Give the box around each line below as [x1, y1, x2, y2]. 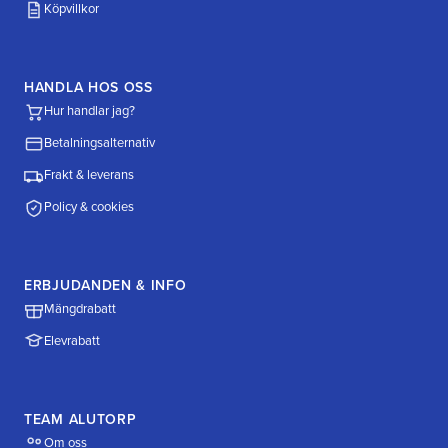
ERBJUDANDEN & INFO [24, 276, 187, 294]
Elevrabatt [44, 333, 100, 350]
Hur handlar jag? [44, 103, 135, 120]
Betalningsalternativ [44, 135, 155, 152]
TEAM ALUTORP [24, 410, 137, 428]
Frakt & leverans [44, 167, 134, 184]
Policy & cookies [44, 199, 134, 216]
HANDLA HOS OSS [24, 78, 153, 96]
